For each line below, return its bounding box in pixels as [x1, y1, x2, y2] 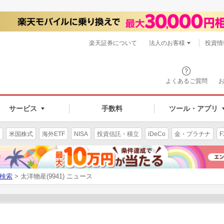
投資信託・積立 [97, 130, 139, 137]
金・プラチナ [174, 130, 210, 137]
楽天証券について [89, 39, 137, 46]
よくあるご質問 [165, 77, 207, 84]
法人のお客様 [149, 39, 185, 46]
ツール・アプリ [168, 104, 218, 112]
